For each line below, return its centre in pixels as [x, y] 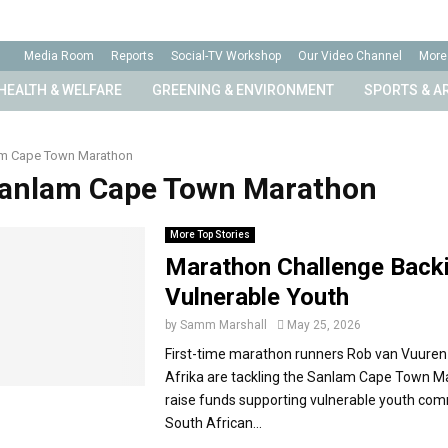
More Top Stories [209, 234]
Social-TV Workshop [226, 56]
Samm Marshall [223, 325]
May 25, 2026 [323, 325]
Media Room [59, 56]
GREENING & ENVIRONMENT [243, 90]
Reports [132, 56]
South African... [213, 423]
